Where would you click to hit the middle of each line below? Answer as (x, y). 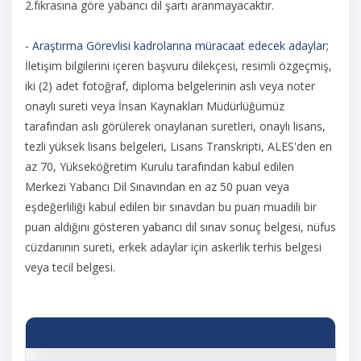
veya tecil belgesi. (70, 267)
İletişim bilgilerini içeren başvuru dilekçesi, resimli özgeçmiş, (178, 66)
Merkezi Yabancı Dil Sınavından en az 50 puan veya (157, 187)
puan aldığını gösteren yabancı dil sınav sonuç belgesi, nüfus (180, 227)
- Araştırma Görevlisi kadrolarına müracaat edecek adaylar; (177, 46)
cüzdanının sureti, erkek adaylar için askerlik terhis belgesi (173, 247)
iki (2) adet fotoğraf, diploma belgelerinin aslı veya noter (170, 86)
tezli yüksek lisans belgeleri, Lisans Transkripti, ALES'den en (178, 146)
